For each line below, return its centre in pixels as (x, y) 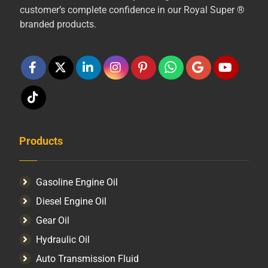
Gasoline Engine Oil (77, 182)
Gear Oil (53, 221)
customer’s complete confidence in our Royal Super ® (132, 10)
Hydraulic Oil (63, 240)
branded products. (58, 25)
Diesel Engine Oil (71, 202)
